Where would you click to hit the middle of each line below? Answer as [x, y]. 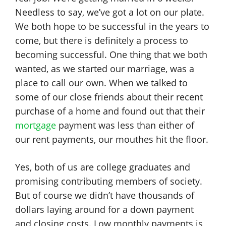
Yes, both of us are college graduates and [103, 167]
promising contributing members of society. [109, 181]
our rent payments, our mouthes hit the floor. [112, 139]
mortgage [36, 125]
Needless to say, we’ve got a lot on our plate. [110, 12]
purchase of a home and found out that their [110, 111]
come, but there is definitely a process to [102, 40]
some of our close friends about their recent [109, 97]
